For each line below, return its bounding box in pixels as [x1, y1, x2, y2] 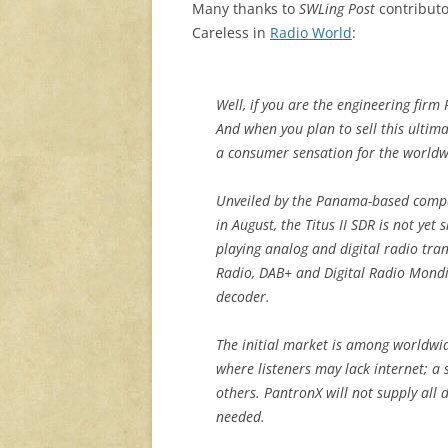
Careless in [192, 23, 270, 43]
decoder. [216, 287, 270, 307]
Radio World [270, 23, 352, 43]
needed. [216, 407, 265, 427]
